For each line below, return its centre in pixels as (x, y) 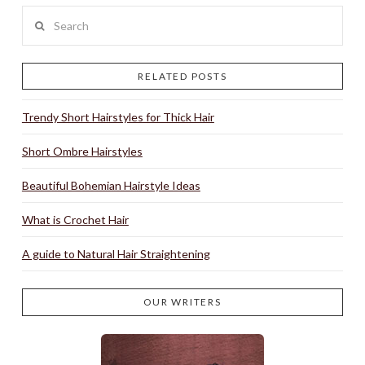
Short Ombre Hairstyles (82, 152)
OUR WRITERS (182, 302)
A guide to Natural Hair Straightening (116, 254)
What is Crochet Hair (75, 220)
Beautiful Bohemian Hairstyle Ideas (111, 186)
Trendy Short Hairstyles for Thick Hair (118, 117)
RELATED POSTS (182, 76)
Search (38, 15)
